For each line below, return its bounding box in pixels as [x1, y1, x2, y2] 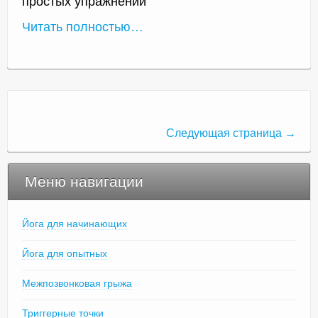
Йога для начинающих [22, 217, 127, 229]
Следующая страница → [166, 126, 296, 139]
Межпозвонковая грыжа [22, 277, 132, 289]
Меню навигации [25, 172, 143, 190]
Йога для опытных [22, 247, 107, 259]
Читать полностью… [22, 19, 143, 34]
